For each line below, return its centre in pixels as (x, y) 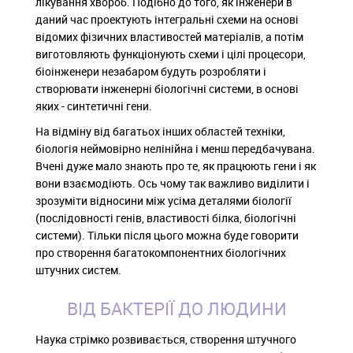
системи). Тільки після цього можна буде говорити (167, 235)
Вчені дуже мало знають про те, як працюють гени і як (176, 165)
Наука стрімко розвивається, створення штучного (166, 339)
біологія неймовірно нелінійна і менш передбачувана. (175, 148)
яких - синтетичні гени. (94, 106)
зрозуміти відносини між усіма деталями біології (163, 200)
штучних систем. (78, 269)
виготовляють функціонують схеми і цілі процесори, (171, 54)
